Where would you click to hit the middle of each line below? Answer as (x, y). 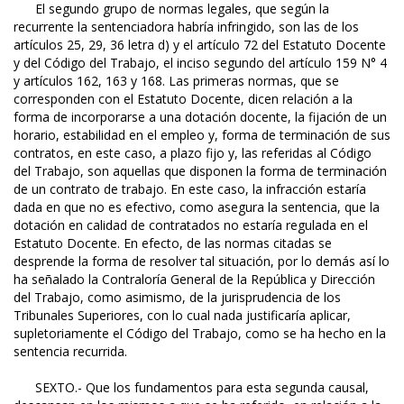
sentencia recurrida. (70, 352)
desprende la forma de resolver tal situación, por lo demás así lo (202, 262)
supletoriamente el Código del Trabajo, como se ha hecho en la (200, 334)
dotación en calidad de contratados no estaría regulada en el (191, 225)
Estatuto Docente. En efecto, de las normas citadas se (173, 243)
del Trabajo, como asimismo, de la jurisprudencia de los (177, 298)
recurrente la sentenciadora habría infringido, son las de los (186, 27)
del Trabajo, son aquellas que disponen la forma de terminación (200, 171)
